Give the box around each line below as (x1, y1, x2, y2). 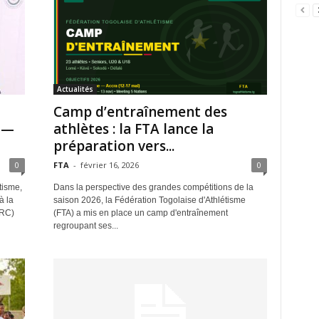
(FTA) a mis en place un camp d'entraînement (53, 207, 228, 218)
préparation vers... (53, 136, 174, 155)
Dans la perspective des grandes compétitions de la (53, 182, 253, 192)
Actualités (56, 83, 93, 94)
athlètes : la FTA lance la (53, 119, 214, 138)
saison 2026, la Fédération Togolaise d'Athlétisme (53, 194, 246, 205)
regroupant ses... (53, 220, 118, 231)
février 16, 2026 (80, 159, 139, 170)
